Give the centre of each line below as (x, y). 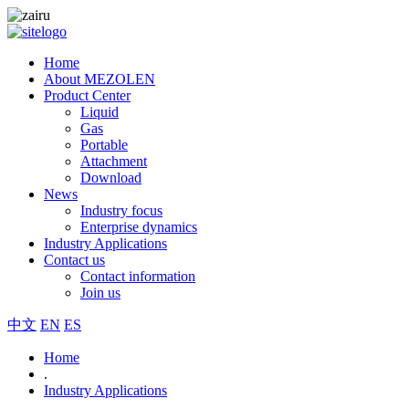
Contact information (138, 276)
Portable (104, 145)
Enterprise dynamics (139, 227)
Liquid (100, 112)
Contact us (74, 260)
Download (111, 178)
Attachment (114, 161)
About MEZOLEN (100, 79)
